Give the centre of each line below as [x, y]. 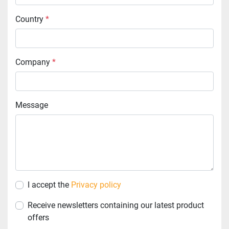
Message [35, 105]
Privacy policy [96, 185]
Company [35, 62]
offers [38, 217]
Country [32, 19]
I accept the [49, 185]
